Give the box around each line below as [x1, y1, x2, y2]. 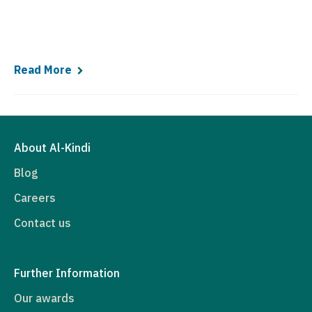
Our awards [14, 291, 75, 305]
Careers [14, 191, 56, 205]
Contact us [14, 216, 71, 230]
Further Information [14, 266, 120, 280]
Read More [14, 63, 72, 77]
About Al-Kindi [14, 141, 91, 155]
